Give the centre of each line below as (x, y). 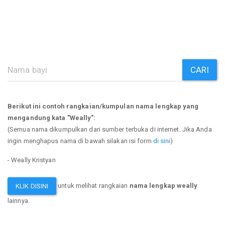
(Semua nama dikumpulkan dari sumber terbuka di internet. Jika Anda (110, 129)
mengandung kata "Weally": (52, 118)
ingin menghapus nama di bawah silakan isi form (80, 141)
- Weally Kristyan (32, 160)
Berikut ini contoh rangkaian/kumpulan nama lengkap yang (103, 106)
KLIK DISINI (32, 186)
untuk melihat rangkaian (93, 185)
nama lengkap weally (163, 185)
